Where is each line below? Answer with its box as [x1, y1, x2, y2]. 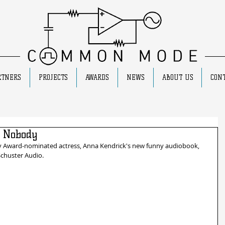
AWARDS [85, 73, 109, 81]
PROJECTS [39, 73, 68, 81]
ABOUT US [162, 73, 193, 81]
